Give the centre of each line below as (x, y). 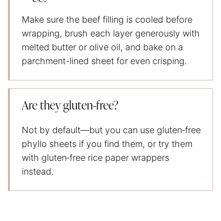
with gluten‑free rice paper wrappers (95, 157)
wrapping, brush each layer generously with (111, 33)
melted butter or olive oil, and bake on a (102, 47)
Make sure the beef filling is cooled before (107, 19)
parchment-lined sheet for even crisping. (104, 61)
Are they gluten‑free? (70, 106)
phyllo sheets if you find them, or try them (107, 144)
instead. (38, 171)
